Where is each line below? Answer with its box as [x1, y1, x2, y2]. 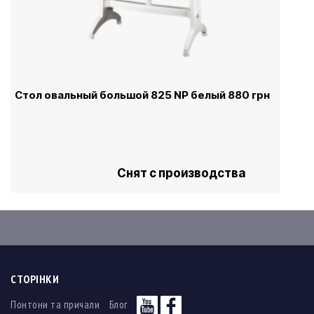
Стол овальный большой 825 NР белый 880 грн [14, 88, 270, 102]
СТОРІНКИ [11, 271, 59, 286]
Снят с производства [117, 166, 246, 181]
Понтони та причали [11, 298, 100, 312]
